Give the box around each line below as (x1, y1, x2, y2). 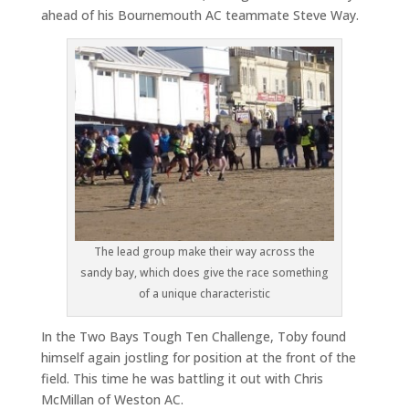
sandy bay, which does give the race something (79, 264, 329, 280)
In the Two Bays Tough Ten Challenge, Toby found (40, 327, 346, 345)
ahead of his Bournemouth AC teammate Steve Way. (40, 5, 359, 24)
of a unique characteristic (138, 285, 270, 301)
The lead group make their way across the (93, 243, 315, 259)
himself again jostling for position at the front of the (40, 348, 356, 366)
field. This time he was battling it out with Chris (40, 369, 323, 387)
